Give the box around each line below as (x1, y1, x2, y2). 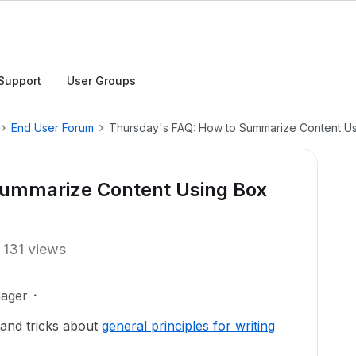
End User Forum (11, 121, 94, 134)
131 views (3, 241, 66, 257)
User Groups (67, 74, 136, 87)
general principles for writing (102, 318, 275, 334)
